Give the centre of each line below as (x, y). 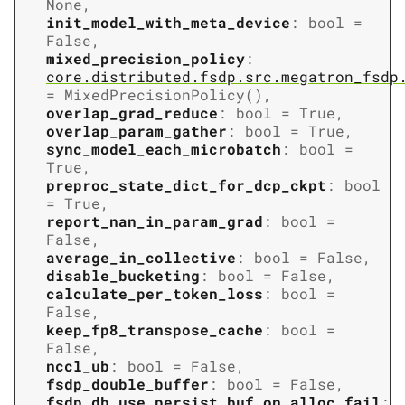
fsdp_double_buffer (127, 383)
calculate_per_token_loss (155, 293)
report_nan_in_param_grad (155, 221)
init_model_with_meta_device (168, 22)
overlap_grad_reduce (132, 112)
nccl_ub (78, 365)
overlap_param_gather (137, 130)
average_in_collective (141, 257)
